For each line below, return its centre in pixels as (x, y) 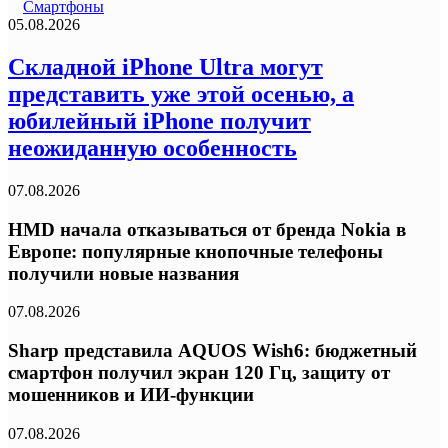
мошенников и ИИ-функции (131, 394)
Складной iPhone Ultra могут (165, 66)
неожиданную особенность (152, 147)
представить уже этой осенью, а (181, 93)
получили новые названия (123, 273)
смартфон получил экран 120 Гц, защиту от (199, 372)
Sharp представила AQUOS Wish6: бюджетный (212, 350)
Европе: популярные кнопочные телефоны (195, 251)
